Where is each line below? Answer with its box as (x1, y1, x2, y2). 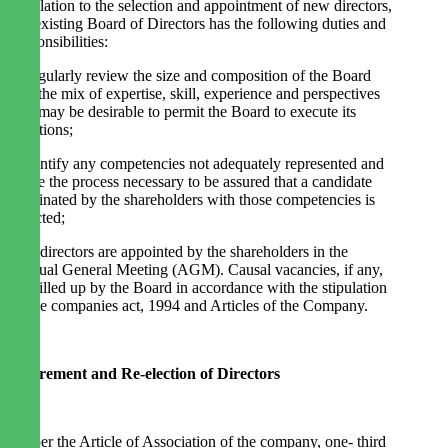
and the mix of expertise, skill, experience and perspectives (11, 85, 380, 103)
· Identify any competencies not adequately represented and (11, 155, 384, 173)
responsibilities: (11, 33, 108, 51)
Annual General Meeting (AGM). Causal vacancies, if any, (11, 261, 383, 279)
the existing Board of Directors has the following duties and (11, 15, 386, 33)
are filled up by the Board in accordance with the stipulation (11, 279, 387, 297)
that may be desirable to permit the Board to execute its (11, 103, 356, 121)
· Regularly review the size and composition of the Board (11, 67, 371, 85)
